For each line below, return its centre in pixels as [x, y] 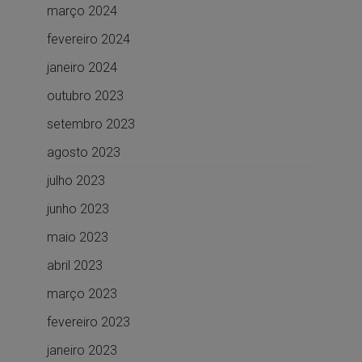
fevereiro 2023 [88, 322]
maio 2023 [77, 238]
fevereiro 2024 [88, 40]
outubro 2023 [85, 96]
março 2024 [82, 11]
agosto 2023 [83, 153]
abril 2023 [74, 266]
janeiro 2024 [82, 68]
